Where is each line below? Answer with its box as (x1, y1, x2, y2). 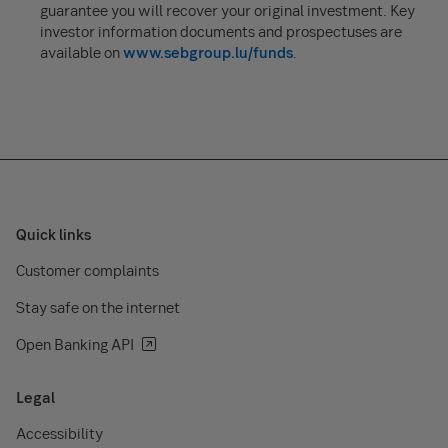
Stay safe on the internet (16, 297, 180, 317)
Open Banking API (16, 334, 134, 354)
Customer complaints (16, 260, 159, 280)
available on (40, 42, 123, 62)
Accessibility (16, 423, 103, 443)
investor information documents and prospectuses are (40, 21, 402, 41)
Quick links (16, 224, 91, 244)
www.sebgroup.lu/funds (123, 42, 293, 62)
